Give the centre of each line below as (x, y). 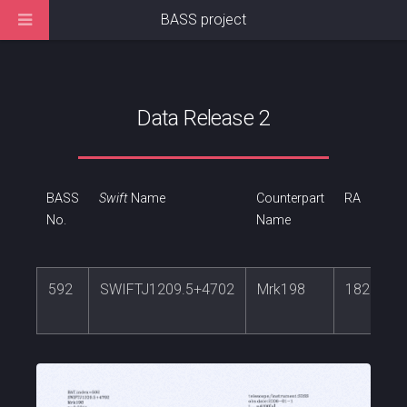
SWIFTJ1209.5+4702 (167, 290)
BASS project (203, 20)
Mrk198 (281, 290)
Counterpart (290, 199)
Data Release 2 (203, 118)
